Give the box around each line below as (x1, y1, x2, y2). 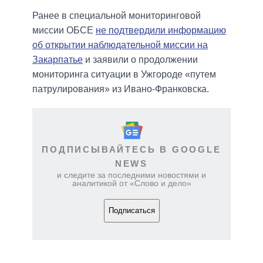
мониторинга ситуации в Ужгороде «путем (32, 69, 216, 79)
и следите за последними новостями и (57, 170, 206, 180)
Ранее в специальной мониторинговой (32, 10, 201, 21)
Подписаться (108, 206, 155, 215)
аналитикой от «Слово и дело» (72, 178, 191, 188)
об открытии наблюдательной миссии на (32, 39, 208, 50)
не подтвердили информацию (96, 25, 226, 35)
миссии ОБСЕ (32, 25, 96, 35)
